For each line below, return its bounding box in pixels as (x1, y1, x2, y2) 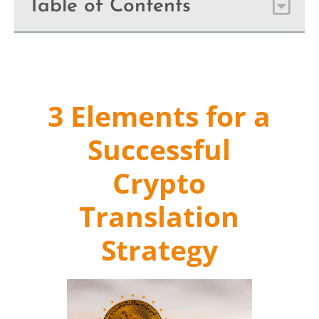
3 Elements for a (48, 97, 271, 135)
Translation (79, 197, 240, 236)
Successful (88, 130, 231, 169)
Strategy (100, 231, 218, 269)
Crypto (113, 164, 206, 202)
